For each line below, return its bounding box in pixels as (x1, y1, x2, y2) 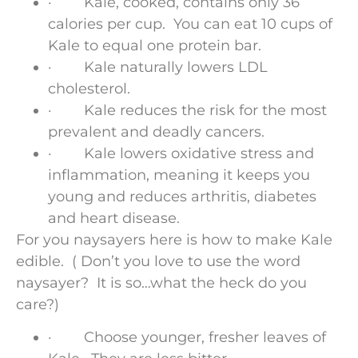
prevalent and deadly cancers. (48, 122, 265, 141)
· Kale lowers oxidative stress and (48, 144, 314, 162)
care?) (16, 295, 59, 313)
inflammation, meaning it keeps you (48, 165, 310, 184)
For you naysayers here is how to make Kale (16, 230, 332, 249)
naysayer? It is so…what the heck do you (16, 273, 307, 292)
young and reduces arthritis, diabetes (48, 187, 316, 205)
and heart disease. (48, 209, 180, 227)
